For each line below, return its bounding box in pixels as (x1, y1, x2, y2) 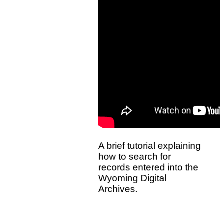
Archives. (98, 183, 137, 194)
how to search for (98, 151, 171, 162)
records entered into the (98, 162, 198, 172)
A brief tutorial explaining (98, 140, 201, 151)
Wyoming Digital (98, 172, 166, 183)
